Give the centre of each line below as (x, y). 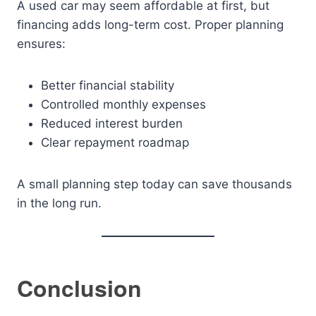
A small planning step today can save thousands (154, 184)
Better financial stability (108, 85)
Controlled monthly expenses (123, 104)
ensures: (41, 44)
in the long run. (59, 203)
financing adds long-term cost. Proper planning (150, 25)
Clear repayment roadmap (115, 142)
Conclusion (79, 288)
